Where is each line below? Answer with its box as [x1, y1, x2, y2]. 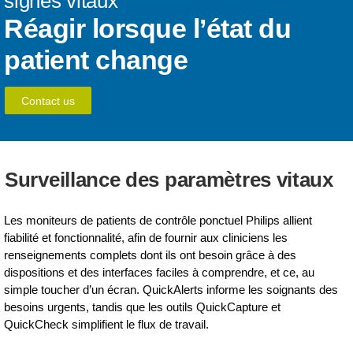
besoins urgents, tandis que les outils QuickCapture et [4, 300, 281, 314]
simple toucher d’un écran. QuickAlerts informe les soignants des [4, 283, 339, 296]
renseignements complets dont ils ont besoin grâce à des [4, 248, 297, 262]
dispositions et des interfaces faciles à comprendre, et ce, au [4, 266, 315, 279]
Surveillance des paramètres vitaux [5, 168, 333, 191]
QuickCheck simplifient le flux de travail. [4, 318, 210, 331]
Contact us [21, 95, 75, 107]
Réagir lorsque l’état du [4, 13, 292, 43]
